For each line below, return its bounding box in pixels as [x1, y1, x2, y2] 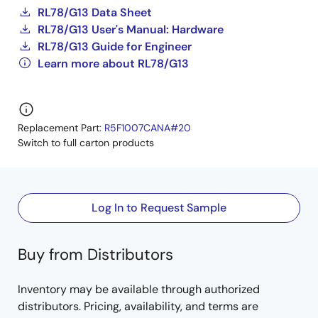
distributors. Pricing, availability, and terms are [18, 299, 258, 314]
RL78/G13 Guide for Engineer [38, 39, 192, 54]
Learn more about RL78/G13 [38, 56, 189, 71]
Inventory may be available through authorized [18, 282, 260, 297]
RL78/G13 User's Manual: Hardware [38, 22, 224, 37]
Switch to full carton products [18, 136, 154, 149]
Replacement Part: [18, 121, 104, 134]
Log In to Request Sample [92, 200, 226, 215]
